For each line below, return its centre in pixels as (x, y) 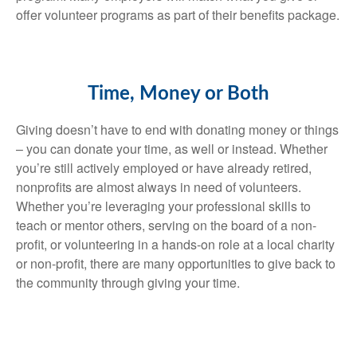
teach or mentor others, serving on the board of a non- (166, 226)
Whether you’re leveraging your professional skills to (163, 206)
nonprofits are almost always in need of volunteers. (159, 187)
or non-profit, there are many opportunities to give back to (176, 264)
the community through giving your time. (128, 283)
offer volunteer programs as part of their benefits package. (178, 15)
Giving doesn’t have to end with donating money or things (177, 130)
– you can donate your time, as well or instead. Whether (172, 149)
